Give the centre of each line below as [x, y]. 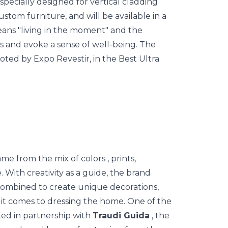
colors [93, 159]
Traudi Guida [121, 216]
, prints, [121, 159]
